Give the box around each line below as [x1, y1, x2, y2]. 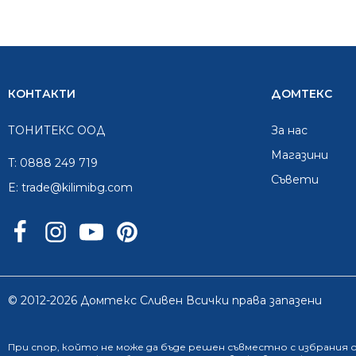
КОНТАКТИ [8, 87, 75, 101]
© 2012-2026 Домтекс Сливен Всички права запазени [8, 293, 322, 308]
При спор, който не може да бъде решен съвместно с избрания [8, 341, 350, 353]
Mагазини [271, 148, 328, 162]
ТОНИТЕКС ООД [8, 123, 105, 137]
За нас [271, 123, 308, 137]
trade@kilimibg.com [21, 180, 133, 195]
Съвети [271, 172, 319, 187]
